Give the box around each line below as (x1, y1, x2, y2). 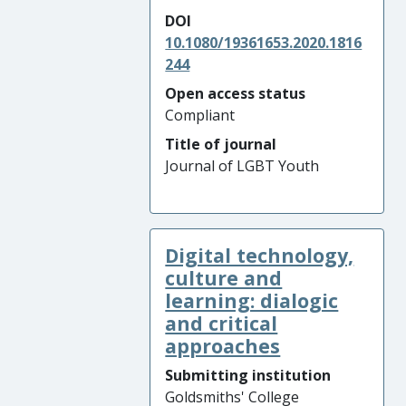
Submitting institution (165, 365, 332, 385)
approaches (165, 333, 281, 359)
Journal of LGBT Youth (165, 156, 320, 176)
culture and (165, 265, 283, 291)
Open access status (165, 83, 306, 103)
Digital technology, (165, 242, 354, 268)
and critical (165, 310, 278, 336)
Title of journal (165, 134, 277, 154)
